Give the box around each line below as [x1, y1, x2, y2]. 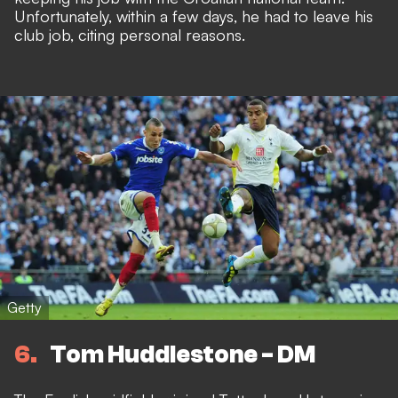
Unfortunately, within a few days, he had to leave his [14, 6, 373, 27]
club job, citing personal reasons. [14, 25, 245, 45]
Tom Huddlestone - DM [50, 340, 315, 370]
